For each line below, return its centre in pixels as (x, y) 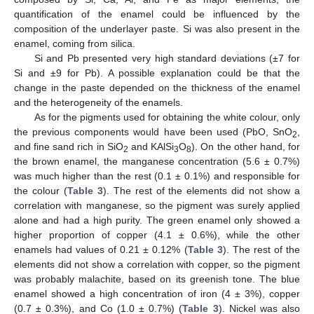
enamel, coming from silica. (75, 44)
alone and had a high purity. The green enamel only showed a (157, 220)
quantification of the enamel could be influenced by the (157, 14)
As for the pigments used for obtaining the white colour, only (167, 117)
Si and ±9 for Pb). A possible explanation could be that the (157, 73)
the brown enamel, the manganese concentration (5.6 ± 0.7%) (157, 162)
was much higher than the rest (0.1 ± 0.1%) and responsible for (157, 176)
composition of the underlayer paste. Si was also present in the (157, 29)
